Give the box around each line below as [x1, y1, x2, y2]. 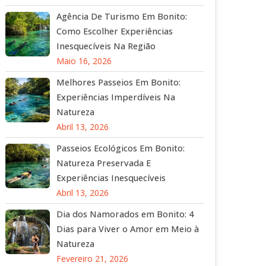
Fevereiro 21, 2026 [56, 253, 128, 265]
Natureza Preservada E [56, 157, 151, 169]
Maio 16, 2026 [56, 55, 112, 67]
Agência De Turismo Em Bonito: [56, 11, 187, 23]
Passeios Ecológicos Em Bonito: [56, 142, 185, 154]
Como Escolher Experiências [56, 26, 173, 37]
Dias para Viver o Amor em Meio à [56, 223, 199, 235]
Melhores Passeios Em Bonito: [56, 77, 180, 88]
